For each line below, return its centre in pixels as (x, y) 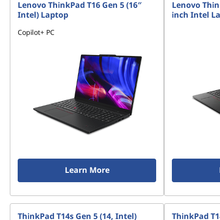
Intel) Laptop (43, 15)
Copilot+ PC (36, 32)
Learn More (87, 170)
